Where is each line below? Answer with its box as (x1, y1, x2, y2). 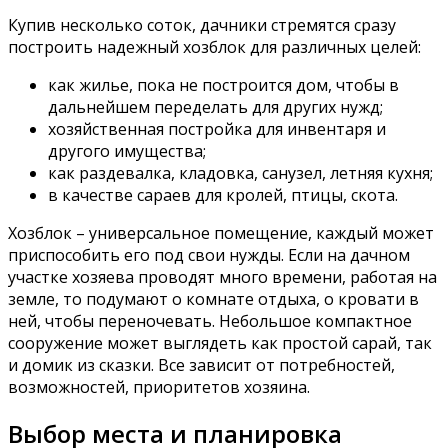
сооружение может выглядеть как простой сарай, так (8, 331, 432, 354)
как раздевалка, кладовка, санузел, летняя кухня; (48, 161, 433, 184)
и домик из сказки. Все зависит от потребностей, (8, 353, 395, 376)
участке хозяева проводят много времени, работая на (8, 265, 437, 288)
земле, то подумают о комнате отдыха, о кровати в (8, 287, 419, 310)
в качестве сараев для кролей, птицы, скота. (48, 183, 398, 206)
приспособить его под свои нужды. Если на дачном (8, 243, 410, 266)
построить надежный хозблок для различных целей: (8, 35, 421, 58)
